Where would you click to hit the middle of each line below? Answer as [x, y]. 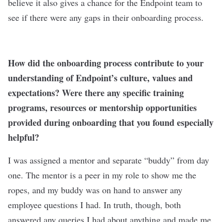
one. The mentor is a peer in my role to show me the [102, 175]
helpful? [24, 137]
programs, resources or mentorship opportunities [102, 107]
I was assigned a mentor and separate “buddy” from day [109, 160]
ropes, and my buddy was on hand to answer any [95, 190]
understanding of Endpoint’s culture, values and [100, 78]
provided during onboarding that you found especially [111, 122]
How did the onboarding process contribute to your [106, 63]
